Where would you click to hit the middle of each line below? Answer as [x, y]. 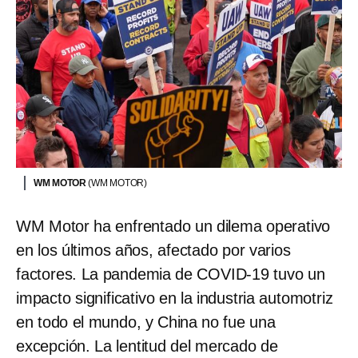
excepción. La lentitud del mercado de [147, 346]
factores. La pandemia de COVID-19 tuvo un [171, 274]
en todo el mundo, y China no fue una [146, 322]
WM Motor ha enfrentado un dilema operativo [173, 227]
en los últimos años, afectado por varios [153, 251]
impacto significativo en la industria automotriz [175, 298]
